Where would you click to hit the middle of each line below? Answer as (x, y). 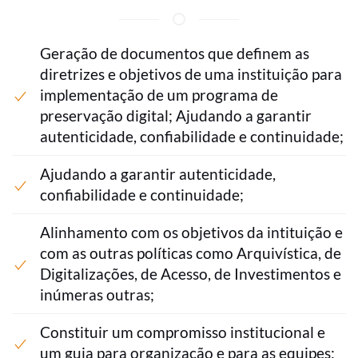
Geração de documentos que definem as (175, 54)
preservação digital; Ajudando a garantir (176, 116)
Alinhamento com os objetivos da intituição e (191, 233)
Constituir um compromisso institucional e (183, 332)
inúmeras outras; (97, 295)
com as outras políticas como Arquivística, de (191, 253)
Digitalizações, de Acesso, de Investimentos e (191, 274)
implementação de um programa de (159, 95)
